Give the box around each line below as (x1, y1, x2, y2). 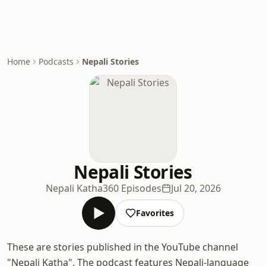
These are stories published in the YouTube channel (7, 240, 238, 254)
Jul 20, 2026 (170, 182, 221, 195)
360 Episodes (102, 182, 161, 195)
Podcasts (39, 56, 74, 67)
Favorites (136, 207, 174, 218)
